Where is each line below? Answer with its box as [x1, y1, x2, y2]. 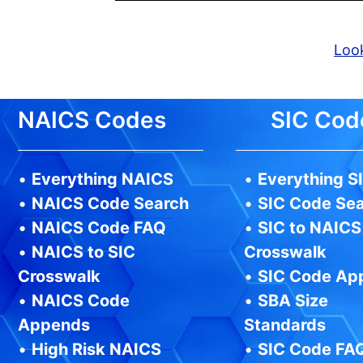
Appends [18, 315, 90, 335]
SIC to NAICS [257, 218, 361, 238]
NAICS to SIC [32, 242, 135, 263]
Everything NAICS [32, 169, 173, 190]
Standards [243, 315, 326, 335]
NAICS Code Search [32, 194, 189, 214]
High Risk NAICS [32, 340, 161, 360]
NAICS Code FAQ [32, 218, 166, 238]
